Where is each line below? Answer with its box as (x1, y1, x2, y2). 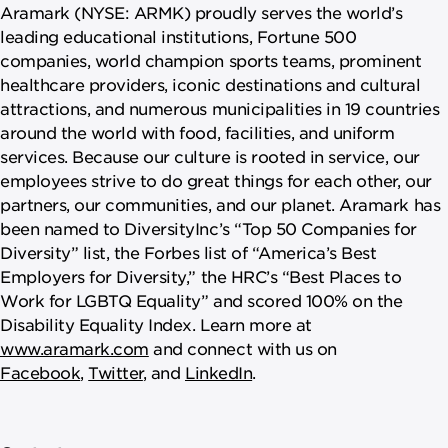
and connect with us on (148, 337, 337, 358)
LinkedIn (184, 361, 253, 382)
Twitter (88, 361, 143, 382)
